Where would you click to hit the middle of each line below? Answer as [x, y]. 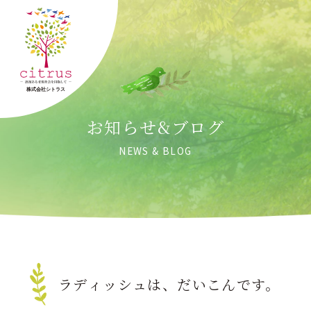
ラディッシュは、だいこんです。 [169, 284]
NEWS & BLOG [155, 151]
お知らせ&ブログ [155, 127]
